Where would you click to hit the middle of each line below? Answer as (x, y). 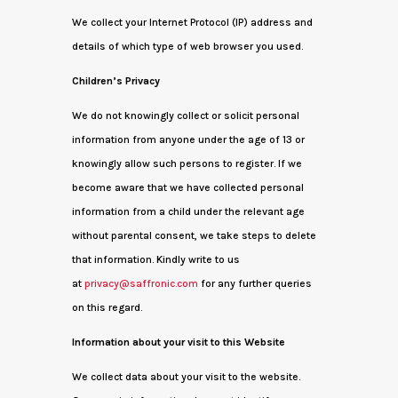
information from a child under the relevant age (188, 211)
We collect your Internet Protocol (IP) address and (192, 22)
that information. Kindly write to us (155, 259)
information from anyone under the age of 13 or (188, 139)
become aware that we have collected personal (187, 187)
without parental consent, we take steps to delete (194, 235)
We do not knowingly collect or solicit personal (185, 115)
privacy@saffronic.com (141, 283)
